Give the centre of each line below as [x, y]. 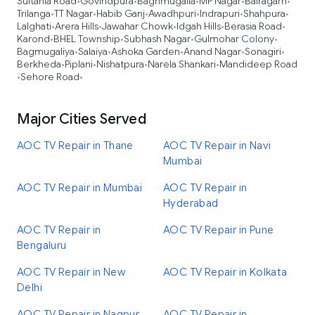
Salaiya [93, 51]
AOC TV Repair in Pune [219, 230]
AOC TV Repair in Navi [217, 146]
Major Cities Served [82, 119]
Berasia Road [253, 26]
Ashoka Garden [146, 51]
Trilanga [34, 13]
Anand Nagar [212, 51]
